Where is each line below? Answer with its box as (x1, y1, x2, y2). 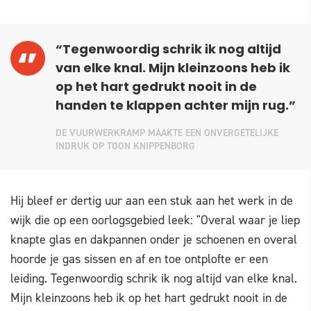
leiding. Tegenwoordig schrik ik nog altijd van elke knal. (10, 270, 297, 287)
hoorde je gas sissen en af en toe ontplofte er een (10, 251, 268, 268)
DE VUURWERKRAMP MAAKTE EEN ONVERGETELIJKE (56, 126, 278, 140)
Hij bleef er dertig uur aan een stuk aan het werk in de (10, 192, 293, 210)
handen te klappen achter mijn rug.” (56, 100, 296, 114)
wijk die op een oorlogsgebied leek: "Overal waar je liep (10, 212, 300, 229)
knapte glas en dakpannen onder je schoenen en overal (10, 231, 297, 249)
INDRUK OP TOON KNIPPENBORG (56, 140, 195, 153)
